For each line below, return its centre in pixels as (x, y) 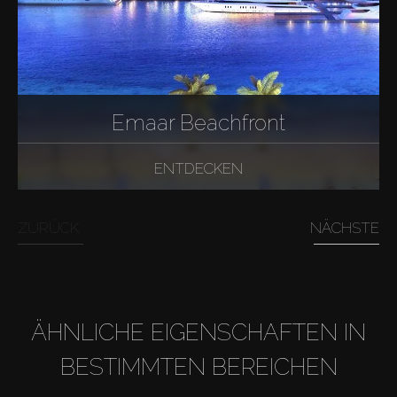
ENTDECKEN (198, 169)
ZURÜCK (48, 227)
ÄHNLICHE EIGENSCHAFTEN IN (198, 332)
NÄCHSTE (345, 227)
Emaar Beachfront (198, 123)
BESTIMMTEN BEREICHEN (198, 366)
